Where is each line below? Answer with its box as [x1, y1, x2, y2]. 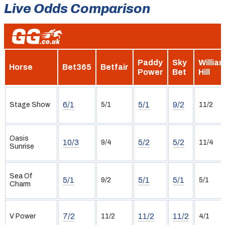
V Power [10, 212, 36, 220]
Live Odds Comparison [4, 1, 150, 16]
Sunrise [10, 142, 34, 150]
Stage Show [10, 100, 50, 108]
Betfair [100, 62, 129, 71]
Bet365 [62, 62, 91, 71]
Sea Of [10, 172, 33, 180]
